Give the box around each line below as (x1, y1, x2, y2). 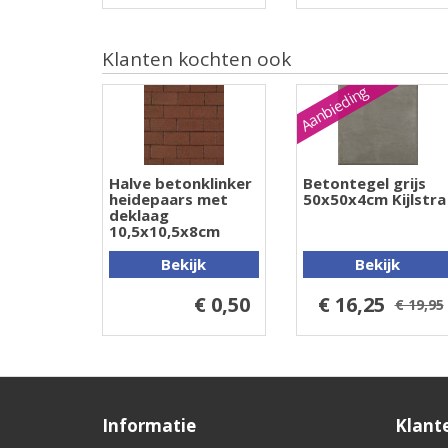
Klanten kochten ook (102, 46, 291, 73)
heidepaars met (109, 189, 228, 210)
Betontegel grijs (302, 173, 426, 194)
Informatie (102, 414, 196, 438)
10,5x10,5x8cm (109, 221, 220, 242)
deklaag (109, 205, 169, 226)
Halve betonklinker (109, 173, 252, 194)
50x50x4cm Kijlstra (302, 189, 446, 210)
